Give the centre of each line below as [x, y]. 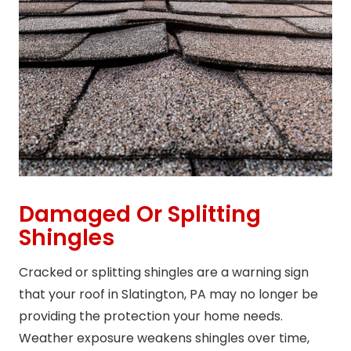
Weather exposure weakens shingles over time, [164, 338]
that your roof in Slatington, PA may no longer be [168, 295]
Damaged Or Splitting [140, 215]
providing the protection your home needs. [151, 317]
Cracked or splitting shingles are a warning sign [164, 273]
